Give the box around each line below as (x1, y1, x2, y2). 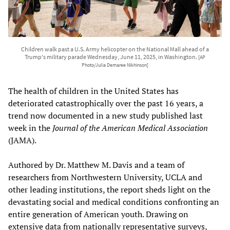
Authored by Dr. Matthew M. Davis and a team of (8, 159, 184, 170)
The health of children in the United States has (8, 85, 179, 97)
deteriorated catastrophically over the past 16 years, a (8, 97, 203, 109)
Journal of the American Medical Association (52, 122, 208, 133)
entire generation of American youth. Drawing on (8, 208, 188, 220)
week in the (8, 122, 52, 133)
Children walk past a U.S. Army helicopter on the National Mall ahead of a (21, 45, 209, 53)
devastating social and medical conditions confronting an (8, 196, 219, 207)
